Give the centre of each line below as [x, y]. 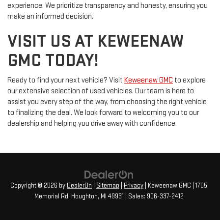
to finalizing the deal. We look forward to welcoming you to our [103, 113]
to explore [189, 81]
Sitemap [108, 185]
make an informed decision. [50, 17]
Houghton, [84, 196]
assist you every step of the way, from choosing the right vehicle [107, 102]
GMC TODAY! [53, 61]
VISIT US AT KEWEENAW [96, 42]
